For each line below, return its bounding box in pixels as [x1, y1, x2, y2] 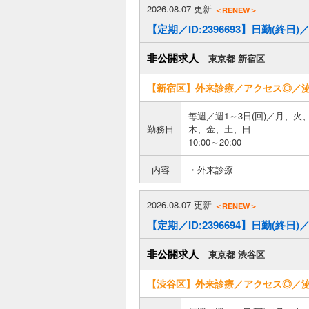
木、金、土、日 [188, 122, 251, 135]
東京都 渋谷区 [208, 248, 265, 261]
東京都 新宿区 [208, 52, 265, 65]
